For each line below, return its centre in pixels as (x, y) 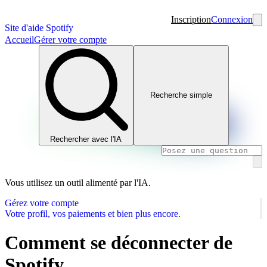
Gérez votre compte (42, 203)
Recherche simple (181, 95)
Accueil (19, 40)
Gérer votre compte (70, 40)
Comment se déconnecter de (119, 242)
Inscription (191, 19)
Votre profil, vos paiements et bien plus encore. (93, 213)
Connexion (232, 19)
